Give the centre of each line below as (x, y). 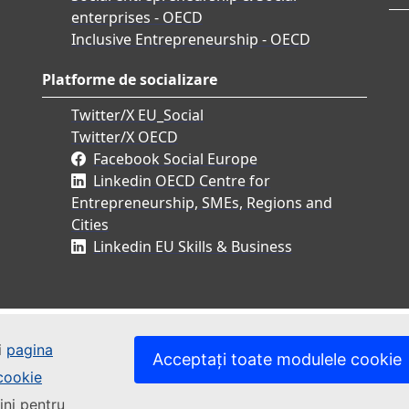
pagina (30, 350)
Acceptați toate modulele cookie (277, 359)
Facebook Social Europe (175, 159)
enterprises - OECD (137, 18)
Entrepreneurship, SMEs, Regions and (202, 203)
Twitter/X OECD (125, 137)
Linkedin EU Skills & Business (193, 247)
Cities (90, 225)
